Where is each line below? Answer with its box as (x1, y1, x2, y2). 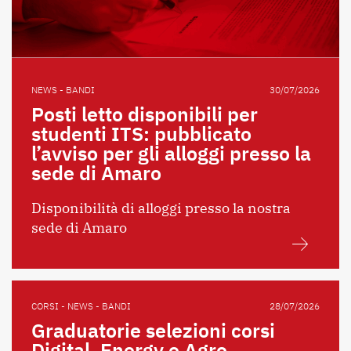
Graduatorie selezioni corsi (31, 317, 275, 344)
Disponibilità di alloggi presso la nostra (31, 199, 291, 218)
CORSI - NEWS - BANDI (31, 300, 131, 313)
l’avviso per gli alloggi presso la (31, 140, 311, 167)
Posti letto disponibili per (31, 101, 258, 128)
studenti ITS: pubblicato (31, 121, 251, 147)
